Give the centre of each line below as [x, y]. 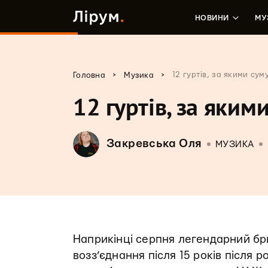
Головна [89, 75]
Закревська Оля [154, 144]
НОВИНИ [212, 18]
